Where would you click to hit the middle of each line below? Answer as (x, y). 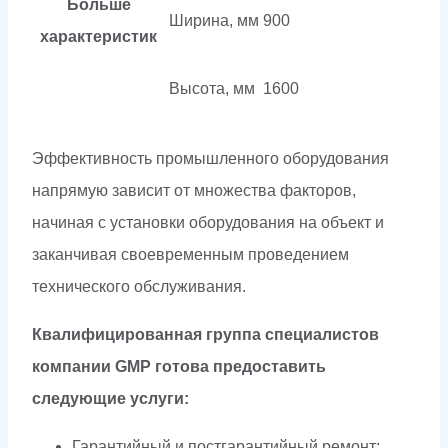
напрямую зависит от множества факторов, (194, 190)
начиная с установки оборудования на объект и (208, 222)
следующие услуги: (110, 398)
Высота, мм (212, 88)
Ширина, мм (214, 20)
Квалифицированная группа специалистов (205, 334)
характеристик (98, 36)
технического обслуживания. (139, 286)
